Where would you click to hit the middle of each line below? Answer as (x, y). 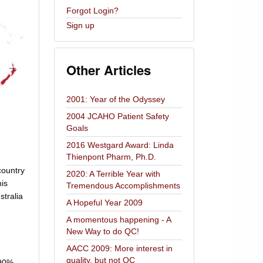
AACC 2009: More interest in (119, 248)
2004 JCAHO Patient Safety (117, 116)
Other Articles (108, 70)
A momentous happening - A (118, 220)
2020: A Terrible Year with (113, 174)
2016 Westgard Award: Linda (120, 145)
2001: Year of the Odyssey (115, 99)
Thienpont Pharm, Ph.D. (111, 157)
